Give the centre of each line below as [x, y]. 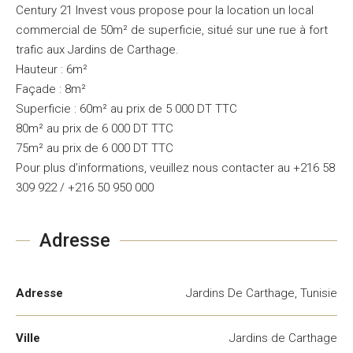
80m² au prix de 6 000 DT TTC [95, 128]
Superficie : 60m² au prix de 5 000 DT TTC [126, 109]
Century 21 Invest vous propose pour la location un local [165, 10]
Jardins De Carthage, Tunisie [262, 293]
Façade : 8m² [51, 89]
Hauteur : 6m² [52, 69]
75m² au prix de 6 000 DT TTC [95, 148]
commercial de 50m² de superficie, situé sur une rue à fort [172, 30]
